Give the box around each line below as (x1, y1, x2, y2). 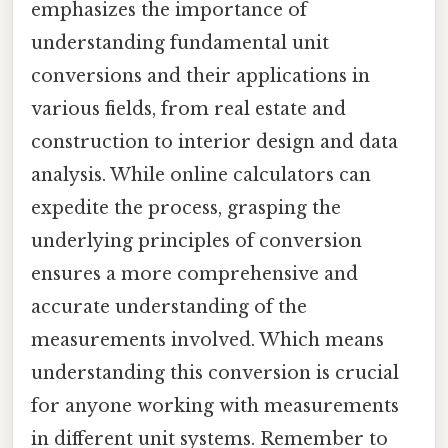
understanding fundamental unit (31, 31, 329, 54)
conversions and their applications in (31, 64, 370, 87)
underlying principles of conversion (31, 229, 362, 252)
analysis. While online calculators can (31, 163, 371, 186)
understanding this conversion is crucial (31, 361, 399, 384)
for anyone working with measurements (31, 394, 399, 417)
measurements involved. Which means (31, 328, 384, 351)
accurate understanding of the (31, 295, 307, 318)
